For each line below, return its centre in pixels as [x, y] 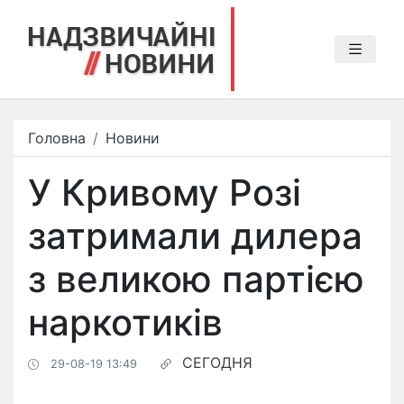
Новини [133, 138]
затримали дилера [195, 236]
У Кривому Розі [165, 193]
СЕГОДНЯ [217, 363]
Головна [57, 138]
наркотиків [125, 322]
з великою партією [196, 279]
